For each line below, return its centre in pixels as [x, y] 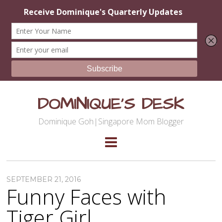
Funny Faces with [87, 197]
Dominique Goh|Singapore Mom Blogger [111, 121]
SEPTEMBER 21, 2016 [44, 180]
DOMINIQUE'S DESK [111, 104]
